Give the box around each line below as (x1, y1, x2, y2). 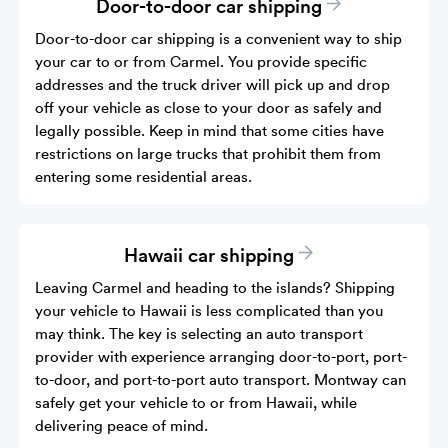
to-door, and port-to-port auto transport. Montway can (35, 368, 407, 389)
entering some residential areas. (35, 165, 253, 186)
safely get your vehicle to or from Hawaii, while (35, 391, 358, 412)
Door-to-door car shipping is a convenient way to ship (35, 27, 403, 48)
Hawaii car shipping (124, 240, 294, 267)
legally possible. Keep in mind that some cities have (35, 119, 385, 140)
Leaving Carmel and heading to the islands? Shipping (35, 276, 396, 297)
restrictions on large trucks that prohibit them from (35, 142, 382, 163)
